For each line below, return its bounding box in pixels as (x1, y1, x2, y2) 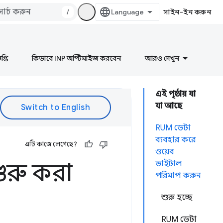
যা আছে (155, 101, 182, 111)
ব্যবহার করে (155, 135, 196, 145)
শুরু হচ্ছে (161, 193, 192, 203)
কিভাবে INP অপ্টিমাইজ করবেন (32, 54, 121, 63)
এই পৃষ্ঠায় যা (155, 89, 196, 99)
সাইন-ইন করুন (163, 7, 211, 16)
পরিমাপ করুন (155, 171, 201, 181)
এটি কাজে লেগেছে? (25, 140, 77, 148)
